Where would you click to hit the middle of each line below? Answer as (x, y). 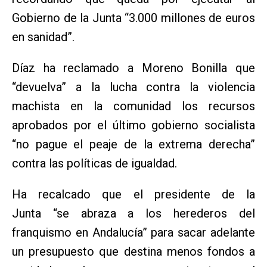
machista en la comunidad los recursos (133, 106)
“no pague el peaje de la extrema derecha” (133, 144)
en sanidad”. (43, 37)
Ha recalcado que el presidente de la (133, 194)
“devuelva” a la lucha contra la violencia (133, 87)
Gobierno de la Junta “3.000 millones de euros (133, 18)
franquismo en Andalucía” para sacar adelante (133, 232)
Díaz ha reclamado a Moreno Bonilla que (133, 68)
